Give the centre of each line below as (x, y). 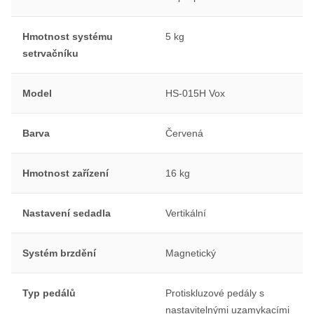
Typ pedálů (49, 293)
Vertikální (185, 213)
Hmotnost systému (68, 36)
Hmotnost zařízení (66, 173)
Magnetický (190, 253)
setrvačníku (50, 53)
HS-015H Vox (195, 93)
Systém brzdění (59, 253)
